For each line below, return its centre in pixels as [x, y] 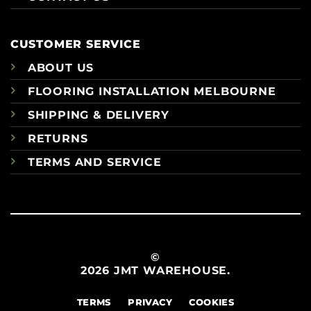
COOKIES [212, 302]
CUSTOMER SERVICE [75, 44]
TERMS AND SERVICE [94, 162]
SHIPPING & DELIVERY [98, 115]
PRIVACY [150, 302]
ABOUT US [61, 67]
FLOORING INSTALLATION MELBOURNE [152, 91]
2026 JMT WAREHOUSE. [155, 271]
